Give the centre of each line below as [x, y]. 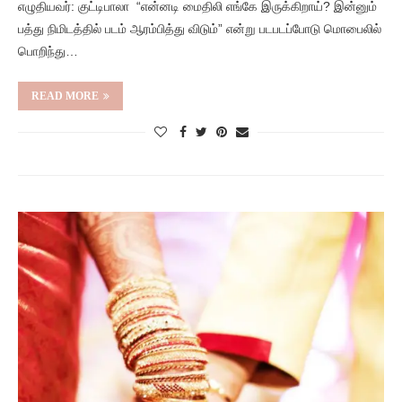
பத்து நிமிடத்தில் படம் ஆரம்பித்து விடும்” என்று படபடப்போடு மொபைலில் [200, 29]
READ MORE [65, 96]
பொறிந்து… [48, 51]
